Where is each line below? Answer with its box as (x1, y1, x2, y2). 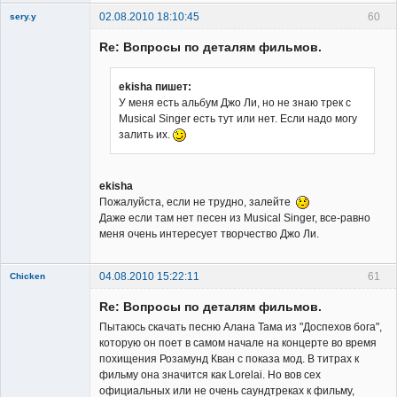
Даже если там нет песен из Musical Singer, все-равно (99, 211, 370, 224)
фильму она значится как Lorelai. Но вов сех (99, 368, 321, 381)
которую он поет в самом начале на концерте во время (99, 336, 377, 349)
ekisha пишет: (119, 80, 191, 93)
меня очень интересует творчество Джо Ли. (99, 227, 319, 240)
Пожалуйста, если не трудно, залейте (99, 195, 296, 208)
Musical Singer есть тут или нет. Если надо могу (119, 112, 357, 125)
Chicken (10, 270, 45, 281)
